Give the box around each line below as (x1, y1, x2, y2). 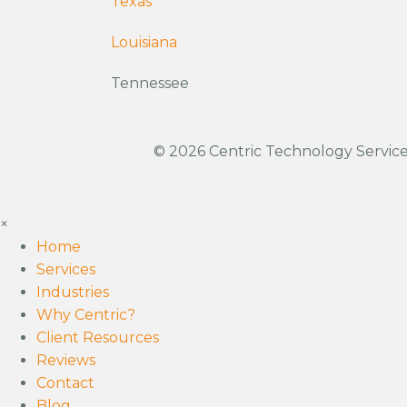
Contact (36, 374, 94, 392)
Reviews (36, 352, 95, 369)
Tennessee (111, 74, 189, 92)
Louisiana (111, 34, 177, 51)
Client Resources (36, 329, 159, 346)
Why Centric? (36, 306, 135, 323)
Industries (36, 283, 109, 301)
